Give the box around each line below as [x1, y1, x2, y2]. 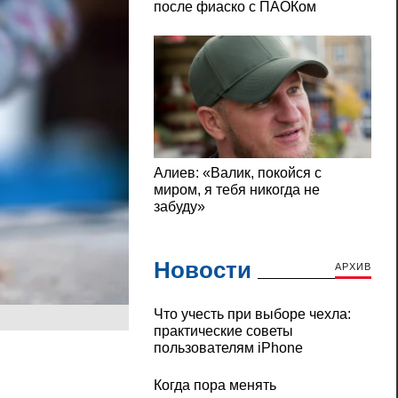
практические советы [153, 323, 293, 339]
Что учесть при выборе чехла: [153, 306, 351, 322]
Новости [153, 257, 251, 284]
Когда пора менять [153, 378, 276, 394]
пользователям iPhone [153, 340, 303, 356]
